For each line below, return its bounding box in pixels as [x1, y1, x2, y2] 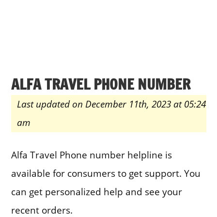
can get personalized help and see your [11, 185, 182, 199]
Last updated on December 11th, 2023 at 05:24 [16, 97, 206, 110]
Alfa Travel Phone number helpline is [11, 148, 172, 162]
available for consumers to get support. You [11, 167, 201, 180]
